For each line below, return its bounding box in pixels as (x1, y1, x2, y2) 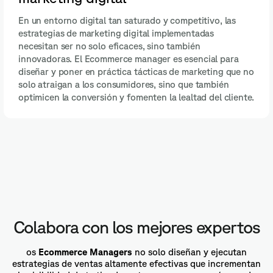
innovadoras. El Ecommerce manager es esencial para (18, 54, 239, 65)
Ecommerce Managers (38, 247, 132, 258)
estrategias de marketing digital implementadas (18, 28, 214, 39)
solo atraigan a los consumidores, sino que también (18, 79, 229, 90)
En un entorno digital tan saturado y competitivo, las (18, 15, 236, 26)
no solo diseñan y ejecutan (132, 247, 247, 258)
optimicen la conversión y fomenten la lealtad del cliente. (18, 92, 255, 103)
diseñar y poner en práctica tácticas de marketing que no (18, 66, 254, 77)
